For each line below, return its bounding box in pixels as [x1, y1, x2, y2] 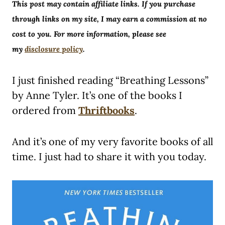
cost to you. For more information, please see [12, 29, 166, 39]
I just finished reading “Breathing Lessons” [12, 73, 208, 86]
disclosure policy [25, 44, 83, 54]
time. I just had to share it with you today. [12, 150, 206, 163]
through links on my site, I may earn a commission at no [12, 14, 207, 24]
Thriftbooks [78, 103, 135, 117]
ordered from [12, 103, 78, 117]
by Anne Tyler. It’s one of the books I [12, 88, 182, 101]
